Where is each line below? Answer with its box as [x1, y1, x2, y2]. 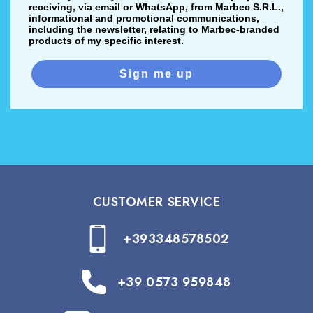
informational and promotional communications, [29, 13, 259, 24]
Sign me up [119, 68, 194, 80]
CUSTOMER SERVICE [92, 193, 221, 212]
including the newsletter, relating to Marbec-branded [29, 24, 279, 36]
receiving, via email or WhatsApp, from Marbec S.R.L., [29, 1, 284, 13]
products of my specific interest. [29, 35, 184, 47]
